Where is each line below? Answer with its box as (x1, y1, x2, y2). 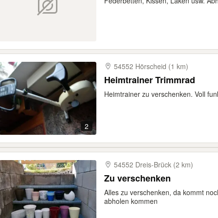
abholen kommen (104, 196, 158, 206)
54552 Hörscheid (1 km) (114, 61, 188, 71)
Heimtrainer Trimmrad (104, 73, 195, 86)
